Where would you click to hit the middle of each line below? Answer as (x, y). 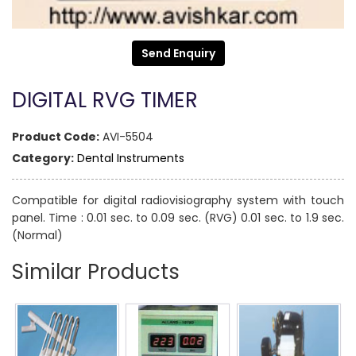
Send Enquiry (178, 54)
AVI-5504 (128, 137)
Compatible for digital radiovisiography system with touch (178, 201)
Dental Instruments (131, 159)
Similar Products (96, 272)
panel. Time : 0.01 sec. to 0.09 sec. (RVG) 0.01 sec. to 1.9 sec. (178, 218)
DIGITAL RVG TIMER (105, 101)
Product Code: (56, 137)
